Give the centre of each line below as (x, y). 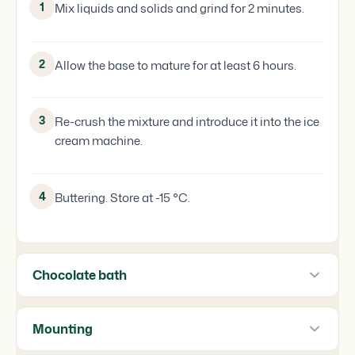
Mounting (63, 328)
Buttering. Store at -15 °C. (122, 197)
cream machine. (99, 141)
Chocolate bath (80, 275)
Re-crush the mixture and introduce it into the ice (187, 122)
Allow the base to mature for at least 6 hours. (176, 65)
